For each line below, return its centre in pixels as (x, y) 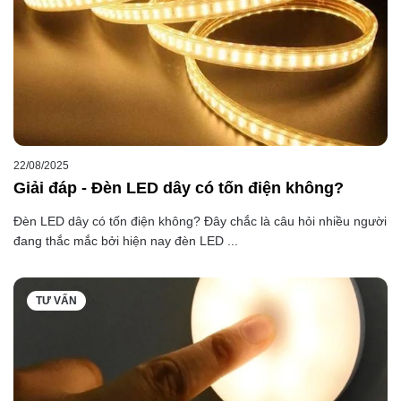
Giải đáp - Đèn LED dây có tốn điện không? (179, 188)
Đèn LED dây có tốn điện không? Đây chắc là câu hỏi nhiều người (200, 222)
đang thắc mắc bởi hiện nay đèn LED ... (126, 241)
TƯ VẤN (56, 301)
